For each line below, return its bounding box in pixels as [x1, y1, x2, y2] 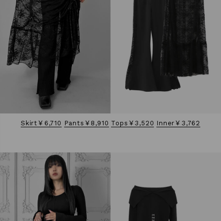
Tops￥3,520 [111, 119, 154, 127]
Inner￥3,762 [156, 119, 200, 127]
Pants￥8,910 [64, 119, 109, 127]
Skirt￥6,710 [21, 119, 62, 127]
